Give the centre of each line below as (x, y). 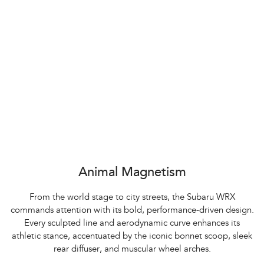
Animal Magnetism (132, 174)
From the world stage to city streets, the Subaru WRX (132, 198)
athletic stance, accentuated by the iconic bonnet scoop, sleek (132, 237)
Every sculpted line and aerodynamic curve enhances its (132, 224)
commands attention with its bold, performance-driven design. (132, 211)
